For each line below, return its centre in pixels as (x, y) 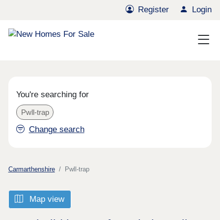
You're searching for (53, 95)
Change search (56, 130)
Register (154, 10)
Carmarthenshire (31, 169)
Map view (46, 199)
